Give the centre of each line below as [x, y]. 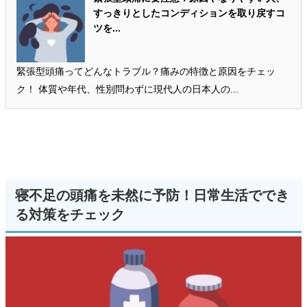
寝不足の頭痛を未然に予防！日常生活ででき [152, 196]
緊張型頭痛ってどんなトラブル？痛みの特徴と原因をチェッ [146, 72]
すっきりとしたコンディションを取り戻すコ [189, 13]
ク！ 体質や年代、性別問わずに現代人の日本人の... [127, 89]
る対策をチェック [70, 215]
